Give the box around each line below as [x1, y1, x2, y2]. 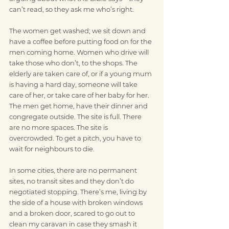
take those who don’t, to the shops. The [9, 59, 139, 67]
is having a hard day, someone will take [9, 80, 139, 88]
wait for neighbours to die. [9, 145, 95, 153]
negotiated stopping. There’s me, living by [9, 188, 148, 196]
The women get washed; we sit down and [9, 27, 147, 35]
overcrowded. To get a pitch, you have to [9, 134, 143, 142]
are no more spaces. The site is [9, 123, 109, 131]
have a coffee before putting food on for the [9, 37, 153, 45]
